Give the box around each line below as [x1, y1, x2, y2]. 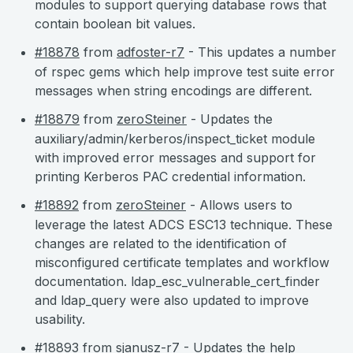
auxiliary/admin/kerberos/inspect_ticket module [35, 131, 315, 147]
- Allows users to [186, 197, 292, 213]
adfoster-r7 [117, 44, 184, 60]
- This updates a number [184, 44, 336, 60]
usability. [35, 311, 85, 327]
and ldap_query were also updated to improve [35, 292, 309, 308]
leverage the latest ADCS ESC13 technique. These [35, 217, 333, 232]
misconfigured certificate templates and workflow [35, 255, 329, 270]
